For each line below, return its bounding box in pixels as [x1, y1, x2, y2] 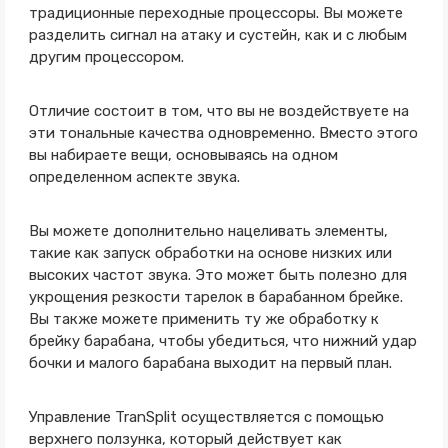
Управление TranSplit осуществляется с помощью [28, 408, 384, 426]
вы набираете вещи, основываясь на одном [28, 146, 338, 164]
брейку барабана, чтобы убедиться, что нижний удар [28, 332, 417, 350]
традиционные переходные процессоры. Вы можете [28, 4, 403, 22]
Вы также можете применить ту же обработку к [28, 310, 379, 328]
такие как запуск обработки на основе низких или [28, 244, 392, 262]
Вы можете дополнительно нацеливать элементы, [28, 222, 388, 240]
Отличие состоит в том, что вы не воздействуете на [28, 102, 409, 120]
